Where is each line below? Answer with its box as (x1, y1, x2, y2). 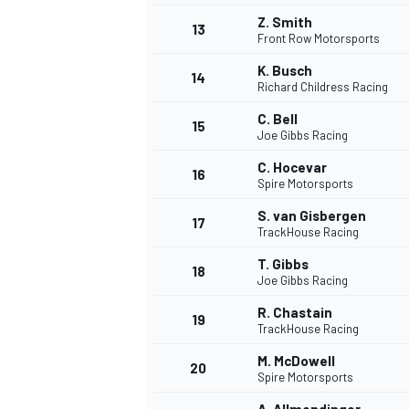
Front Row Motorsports (257, 31, 380, 47)
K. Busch (257, 62, 312, 79)
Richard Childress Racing (257, 79, 388, 95)
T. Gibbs (257, 256, 309, 273)
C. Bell (257, 110, 298, 128)
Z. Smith (257, 14, 312, 31)
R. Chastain (257, 304, 332, 321)
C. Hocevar (257, 159, 327, 176)
